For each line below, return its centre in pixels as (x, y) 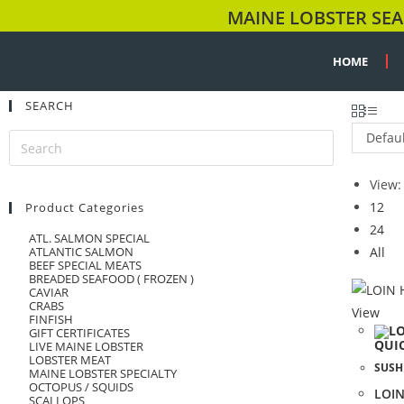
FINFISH (51, 319)
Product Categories (85, 207)
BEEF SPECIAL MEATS (85, 265)
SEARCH (50, 106)
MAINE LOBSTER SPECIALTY (103, 373)
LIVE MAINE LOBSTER (86, 346)
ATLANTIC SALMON (81, 252)
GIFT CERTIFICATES (79, 333)
